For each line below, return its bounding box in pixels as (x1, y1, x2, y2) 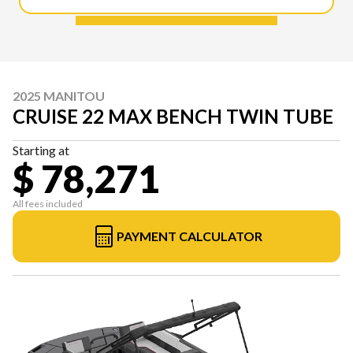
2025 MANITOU (13, 88, 105, 104)
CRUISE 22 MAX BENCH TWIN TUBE (13, 105, 333, 128)
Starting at (13, 143, 69, 158)
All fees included (13, 198, 83, 210)
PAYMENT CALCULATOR (116, 229, 262, 244)
